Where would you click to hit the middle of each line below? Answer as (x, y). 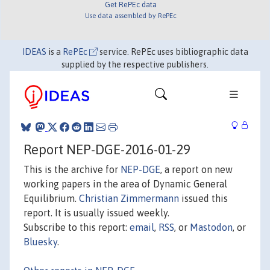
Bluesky (40, 241)
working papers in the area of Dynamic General (125, 184)
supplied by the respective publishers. (135, 65)
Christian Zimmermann (129, 198)
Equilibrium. (51, 198)
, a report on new (196, 169)
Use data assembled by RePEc (130, 15)
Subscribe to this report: (77, 227)
